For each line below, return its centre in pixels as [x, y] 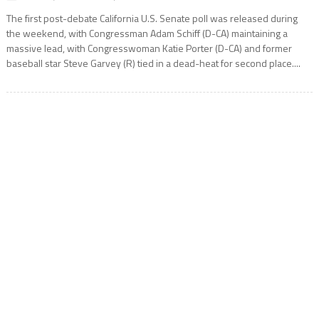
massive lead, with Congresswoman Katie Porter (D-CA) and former [149, 48]
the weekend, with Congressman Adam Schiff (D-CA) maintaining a [147, 33]
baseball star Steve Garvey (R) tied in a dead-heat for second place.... [153, 63]
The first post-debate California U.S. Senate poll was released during [152, 19]
